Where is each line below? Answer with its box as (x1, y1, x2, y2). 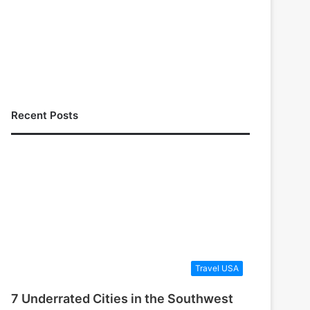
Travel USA (195, 263, 239, 274)
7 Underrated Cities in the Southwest (11, 291, 234, 307)
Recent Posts (11, 108, 79, 122)
